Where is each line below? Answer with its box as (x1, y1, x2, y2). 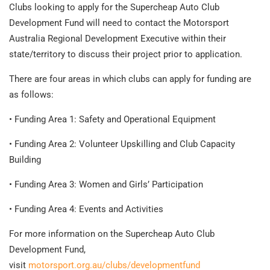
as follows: (9, 89, 54, 100)
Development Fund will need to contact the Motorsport (9, 17, 229, 28)
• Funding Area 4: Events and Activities (9, 203, 163, 215)
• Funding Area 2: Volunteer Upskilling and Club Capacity (9, 138, 235, 149)
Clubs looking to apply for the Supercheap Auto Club (9, 1, 219, 13)
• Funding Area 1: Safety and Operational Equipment (9, 113, 216, 125)
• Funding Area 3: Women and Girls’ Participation (9, 178, 203, 190)
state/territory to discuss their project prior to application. (9, 48, 242, 60)
